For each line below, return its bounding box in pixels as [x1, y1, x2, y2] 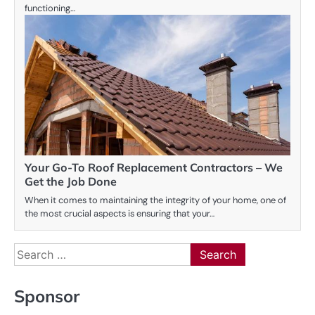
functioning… [25, 1, 75, 14]
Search [13, 243, 49, 258]
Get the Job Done [25, 174, 117, 188]
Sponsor [14, 285, 79, 307]
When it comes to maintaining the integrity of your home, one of [25, 193, 286, 206]
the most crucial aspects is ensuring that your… [25, 207, 214, 219]
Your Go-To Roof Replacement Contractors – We [25, 160, 283, 174]
